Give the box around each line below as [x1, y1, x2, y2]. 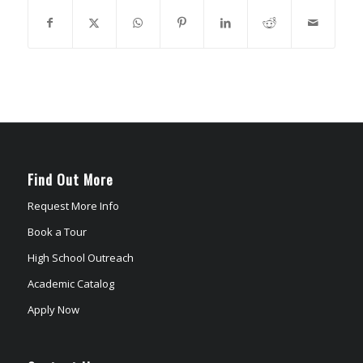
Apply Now [27, 301, 79, 317]
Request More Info [27, 198, 119, 213]
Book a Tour [27, 224, 87, 239]
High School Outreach [27, 250, 134, 265]
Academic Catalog [27, 275, 114, 291]
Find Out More [27, 168, 113, 190]
